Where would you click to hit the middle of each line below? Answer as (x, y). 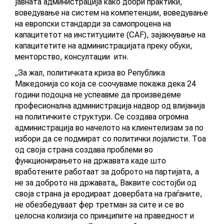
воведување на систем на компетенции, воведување (111, 12)
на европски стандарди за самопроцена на (93, 23)
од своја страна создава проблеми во (84, 149)
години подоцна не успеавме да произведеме (98, 94)
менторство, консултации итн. (72, 56)
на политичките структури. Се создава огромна (102, 116)
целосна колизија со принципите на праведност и (104, 215)
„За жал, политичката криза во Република (90, 72)
